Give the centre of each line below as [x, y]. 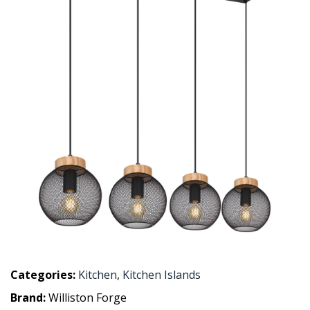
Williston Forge [88, 298]
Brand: [29, 298]
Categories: [43, 275]
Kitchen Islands [162, 275]
